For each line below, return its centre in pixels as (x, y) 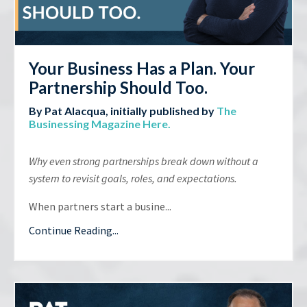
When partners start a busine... (100, 207)
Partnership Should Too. (118, 88)
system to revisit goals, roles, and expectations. (133, 179)
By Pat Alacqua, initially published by (122, 111)
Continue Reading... (74, 231)
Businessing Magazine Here (98, 124)
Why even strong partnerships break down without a (144, 161)
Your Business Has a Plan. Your (142, 69)
